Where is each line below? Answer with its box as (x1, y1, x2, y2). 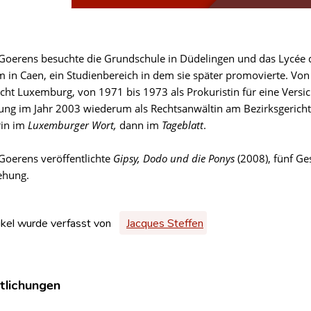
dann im (117, 118, 162, 132)
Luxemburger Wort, (28, 118, 117, 132)
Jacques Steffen (126, 215, 203, 230)
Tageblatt (162, 118, 203, 132)
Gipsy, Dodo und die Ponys (113, 151, 235, 165)
